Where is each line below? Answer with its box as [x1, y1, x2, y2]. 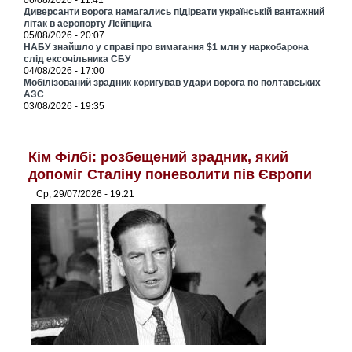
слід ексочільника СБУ [24, 53, 131, 65]
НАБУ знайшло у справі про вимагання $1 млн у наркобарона [24, 42, 310, 53]
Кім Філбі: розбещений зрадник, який [28, 149, 289, 166]
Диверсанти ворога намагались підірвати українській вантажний [24, 6, 325, 18]
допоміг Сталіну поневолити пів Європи [28, 167, 313, 183]
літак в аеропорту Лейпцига [24, 18, 152, 30]
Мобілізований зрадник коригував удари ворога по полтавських [24, 77, 321, 89]
